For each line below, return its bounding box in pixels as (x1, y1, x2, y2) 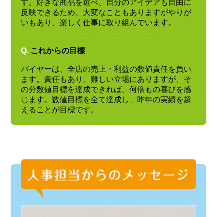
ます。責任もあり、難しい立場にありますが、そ (20, 75, 191, 84)
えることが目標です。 (20, 106, 98, 114)
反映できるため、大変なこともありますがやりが (20, 8, 191, 16)
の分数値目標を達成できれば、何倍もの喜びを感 (20, 85, 191, 94)
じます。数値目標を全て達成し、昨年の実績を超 (20, 95, 191, 104)
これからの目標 (30, 46, 85, 55)
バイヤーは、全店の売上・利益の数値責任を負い (20, 65, 191, 74)
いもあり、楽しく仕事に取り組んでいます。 (20, 18, 176, 27)
